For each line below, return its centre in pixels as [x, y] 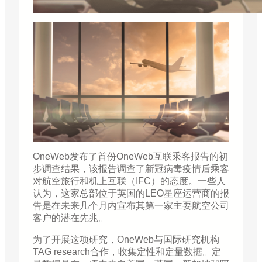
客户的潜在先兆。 [70, 218]
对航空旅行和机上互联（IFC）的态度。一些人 [129, 181]
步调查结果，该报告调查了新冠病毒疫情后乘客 [131, 168]
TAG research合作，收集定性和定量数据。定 [127, 251]
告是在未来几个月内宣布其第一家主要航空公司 [131, 205]
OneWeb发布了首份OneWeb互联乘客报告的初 [130, 156]
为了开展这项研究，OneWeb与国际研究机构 [126, 239]
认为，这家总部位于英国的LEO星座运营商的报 [131, 193]
